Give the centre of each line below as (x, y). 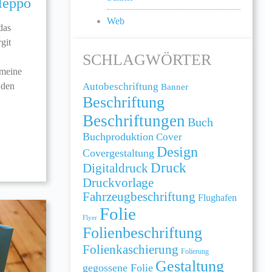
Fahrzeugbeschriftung (139, 196)
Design (177, 151)
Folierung (195, 251)
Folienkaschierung (130, 249)
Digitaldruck (115, 168)
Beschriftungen (134, 121)
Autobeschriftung (120, 86)
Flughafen (217, 197)
